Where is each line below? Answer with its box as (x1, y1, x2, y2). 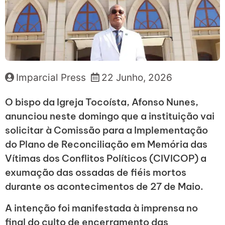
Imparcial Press (16, 72, 86, 84)
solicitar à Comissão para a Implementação (5, 124, 208, 137)
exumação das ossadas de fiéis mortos (5, 166, 186, 179)
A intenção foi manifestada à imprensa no (5, 201, 198, 214)
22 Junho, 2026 (101, 72, 172, 84)
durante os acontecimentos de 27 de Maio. (5, 180, 203, 193)
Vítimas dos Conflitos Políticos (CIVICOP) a (5, 152, 206, 165)
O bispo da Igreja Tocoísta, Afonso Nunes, (5, 96, 198, 108)
